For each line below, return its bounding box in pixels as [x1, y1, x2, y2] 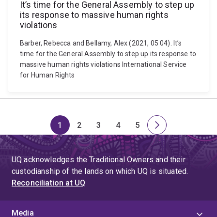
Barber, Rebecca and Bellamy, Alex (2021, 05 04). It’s [20, 39, 182, 47]
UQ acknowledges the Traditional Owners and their [12, 155, 186, 164]
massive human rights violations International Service [20, 61, 187, 68]
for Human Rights [20, 71, 75, 79]
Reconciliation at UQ [12, 178, 86, 187]
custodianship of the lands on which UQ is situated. [12, 167, 188, 176]
